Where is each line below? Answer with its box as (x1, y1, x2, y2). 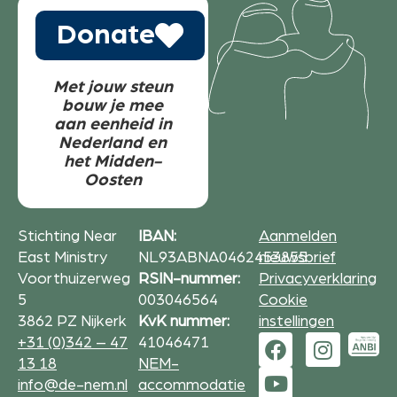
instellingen (259, 314, 334, 330)
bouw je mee (62, 97, 164, 114)
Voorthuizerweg (18, 271, 130, 287)
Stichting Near (18, 229, 117, 245)
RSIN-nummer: (138, 271, 240, 287)
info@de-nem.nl (18, 378, 128, 393)
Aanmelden (259, 229, 337, 245)
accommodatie (138, 378, 245, 393)
